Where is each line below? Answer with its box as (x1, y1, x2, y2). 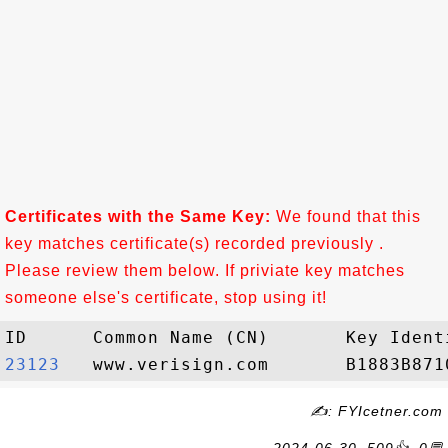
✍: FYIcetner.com (310, 403, 443, 419)
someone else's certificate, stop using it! (5, 289, 327, 306)
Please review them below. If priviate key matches (5, 262, 405, 279)
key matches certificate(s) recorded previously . (5, 235, 384, 252)
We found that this (271, 208, 421, 225)
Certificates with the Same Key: (5, 208, 271, 225)
